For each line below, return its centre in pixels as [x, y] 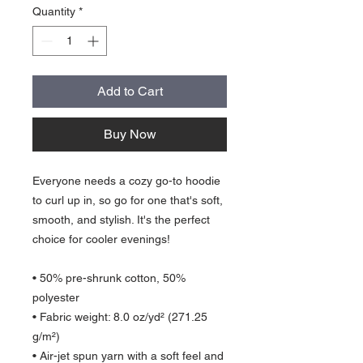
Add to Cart [130, 91]
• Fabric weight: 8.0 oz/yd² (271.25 [120, 317]
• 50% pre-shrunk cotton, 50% [109, 278]
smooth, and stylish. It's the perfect [121, 220]
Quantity [54, 11]
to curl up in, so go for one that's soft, [128, 200]
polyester [56, 297]
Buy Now [130, 134]
